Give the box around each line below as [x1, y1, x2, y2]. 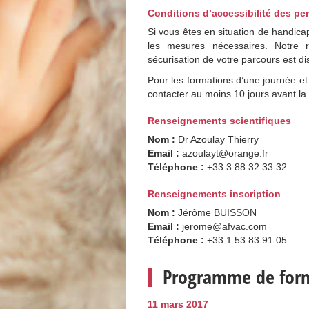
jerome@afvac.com [182, 220, 267, 232]
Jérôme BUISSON [178, 206, 257, 218]
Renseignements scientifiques [148, 114, 291, 126]
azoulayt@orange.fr [182, 147, 268, 159]
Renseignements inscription [148, 188, 281, 199]
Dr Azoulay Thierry [178, 133, 259, 145]
